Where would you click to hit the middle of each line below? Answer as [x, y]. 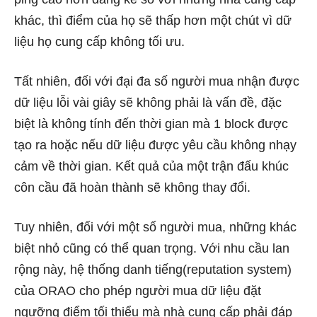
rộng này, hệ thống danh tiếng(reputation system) [153, 269]
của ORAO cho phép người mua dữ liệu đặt [138, 290]
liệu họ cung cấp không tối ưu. [99, 41]
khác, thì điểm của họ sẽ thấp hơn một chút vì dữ [153, 20]
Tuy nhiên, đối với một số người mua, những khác [155, 227]
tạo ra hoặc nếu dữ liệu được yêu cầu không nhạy [155, 145]
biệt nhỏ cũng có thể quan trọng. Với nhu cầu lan [152, 248]
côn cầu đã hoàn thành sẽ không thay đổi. [132, 187]
